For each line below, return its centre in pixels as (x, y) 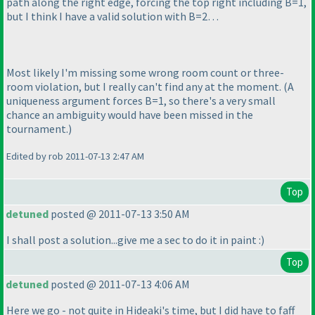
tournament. (37, 129)
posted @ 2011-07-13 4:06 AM (119, 284)
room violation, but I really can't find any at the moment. (145, 87)
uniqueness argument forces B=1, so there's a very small (141, 101)
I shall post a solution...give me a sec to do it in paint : (134, 240)
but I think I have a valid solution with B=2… (112, 17)
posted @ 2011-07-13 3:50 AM (119, 214)
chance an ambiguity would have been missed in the (130, 115)
